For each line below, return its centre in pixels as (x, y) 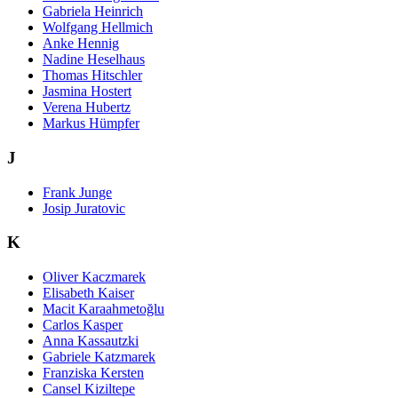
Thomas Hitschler (92, 76)
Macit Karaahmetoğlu (103, 309)
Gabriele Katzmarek (99, 357)
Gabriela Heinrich (93, 12)
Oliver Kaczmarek (94, 277)
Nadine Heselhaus (94, 60)
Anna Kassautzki (91, 341)
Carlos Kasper (83, 325)
